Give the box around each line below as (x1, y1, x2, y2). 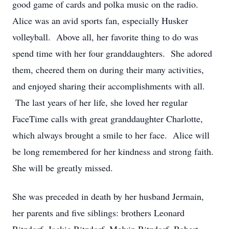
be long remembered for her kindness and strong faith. (12, 145, 214, 157)
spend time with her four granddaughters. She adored (12, 47, 212, 59)
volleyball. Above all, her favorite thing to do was (12, 31, 198, 43)
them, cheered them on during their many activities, (12, 63, 204, 76)
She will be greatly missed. (12, 162, 113, 174)
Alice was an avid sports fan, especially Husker (12, 14, 188, 27)
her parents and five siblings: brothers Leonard (12, 207, 185, 219)
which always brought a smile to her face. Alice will (12, 129, 210, 141)
